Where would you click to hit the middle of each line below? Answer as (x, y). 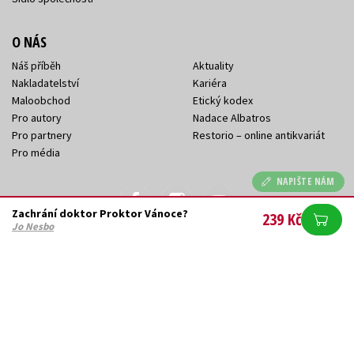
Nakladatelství (45, 83)
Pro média (36, 152)
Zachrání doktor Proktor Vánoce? (100, 213)
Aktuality (213, 65)
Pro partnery (42, 135)
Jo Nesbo (33, 226)
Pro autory (37, 117)
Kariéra (210, 83)
